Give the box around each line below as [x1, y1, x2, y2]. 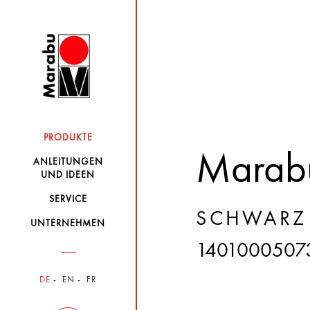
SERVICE [48, 194, 87, 204]
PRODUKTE [43, 133, 93, 143]
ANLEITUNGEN [33, 157, 103, 167]
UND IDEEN [41, 170, 95, 180]
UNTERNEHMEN [30, 219, 106, 228]
